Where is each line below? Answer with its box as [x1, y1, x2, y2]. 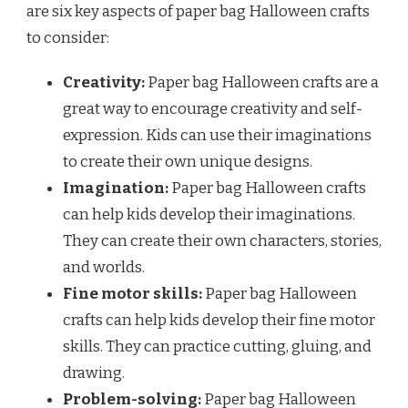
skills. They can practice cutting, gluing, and [63, 337, 372, 357]
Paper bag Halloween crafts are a [145, 73, 379, 93]
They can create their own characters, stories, [63, 231, 382, 251]
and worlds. [63, 258, 145, 278]
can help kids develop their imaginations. [63, 205, 355, 225]
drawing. [63, 363, 125, 383]
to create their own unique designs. [63, 152, 312, 172]
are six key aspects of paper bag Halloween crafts [26, 2, 370, 22]
